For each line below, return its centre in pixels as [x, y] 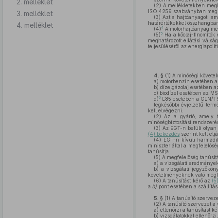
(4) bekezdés [163, 134]
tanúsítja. [159, 151]
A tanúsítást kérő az [186, 181]
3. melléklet [35, 13]
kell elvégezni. [165, 110]
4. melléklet [35, 25]
